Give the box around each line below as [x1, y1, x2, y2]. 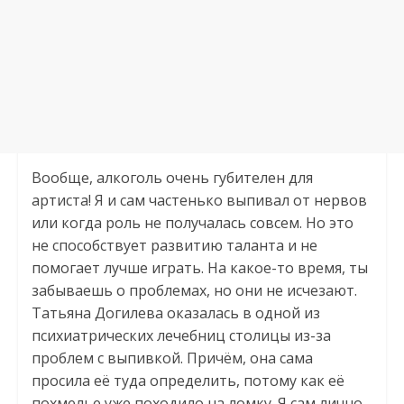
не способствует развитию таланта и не [31, 234, 317, 255]
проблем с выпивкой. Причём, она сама [31, 347, 313, 368]
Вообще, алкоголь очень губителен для [31, 167, 313, 188]
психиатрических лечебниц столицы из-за [31, 325, 331, 345]
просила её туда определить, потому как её [31, 370, 344, 390]
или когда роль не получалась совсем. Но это [31, 212, 353, 233]
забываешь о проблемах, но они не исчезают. [31, 280, 357, 300]
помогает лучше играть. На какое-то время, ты [31, 257, 368, 278]
